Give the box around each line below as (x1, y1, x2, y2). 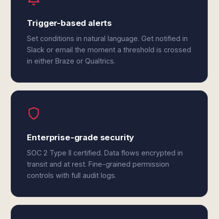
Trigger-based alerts (27, 18, 112, 28)
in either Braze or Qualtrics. (27, 57, 116, 65)
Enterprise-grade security (27, 132, 134, 142)
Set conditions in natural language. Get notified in (27, 34, 188, 43)
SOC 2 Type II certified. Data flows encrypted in (27, 149, 183, 157)
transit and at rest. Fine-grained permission (27, 160, 170, 168)
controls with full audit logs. (27, 171, 117, 179)
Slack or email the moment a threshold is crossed (27, 45, 192, 54)
